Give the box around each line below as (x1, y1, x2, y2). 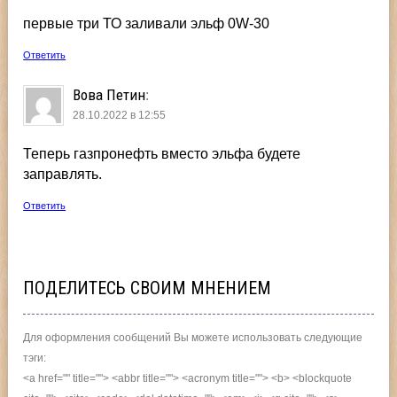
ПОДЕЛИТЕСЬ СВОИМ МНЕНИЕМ (23, 276, 272, 299)
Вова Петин (73, 85, 146, 104)
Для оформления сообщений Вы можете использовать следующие (23, 331, 363, 344)
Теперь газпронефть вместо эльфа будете (23, 145, 301, 161)
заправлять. (23, 166, 103, 182)
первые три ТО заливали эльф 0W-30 (23, 15, 270, 31)
